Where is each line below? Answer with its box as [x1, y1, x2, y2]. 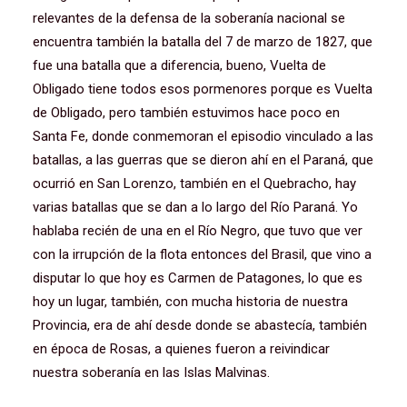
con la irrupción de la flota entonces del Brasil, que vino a [33, 246, 372, 263]
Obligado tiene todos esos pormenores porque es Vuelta [33, 81, 372, 97]
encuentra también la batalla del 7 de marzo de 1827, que [33, 34, 372, 50]
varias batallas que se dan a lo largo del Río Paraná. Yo [33, 199, 358, 215]
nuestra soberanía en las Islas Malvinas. [33, 364, 270, 381]
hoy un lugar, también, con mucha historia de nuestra [33, 293, 348, 310]
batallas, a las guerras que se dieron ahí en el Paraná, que [33, 152, 373, 168]
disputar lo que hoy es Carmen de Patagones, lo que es [33, 270, 362, 286]
